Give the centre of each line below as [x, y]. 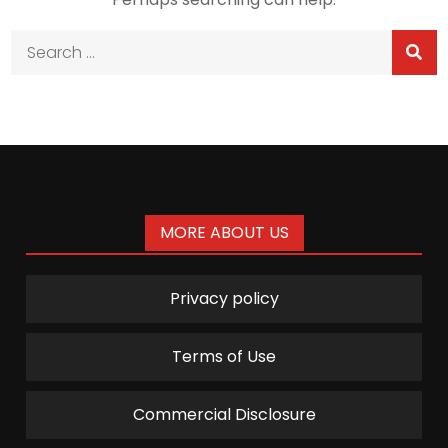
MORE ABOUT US [224, 232]
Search [38, 42]
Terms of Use [224, 356]
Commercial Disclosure [224, 414]
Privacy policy [224, 298]
